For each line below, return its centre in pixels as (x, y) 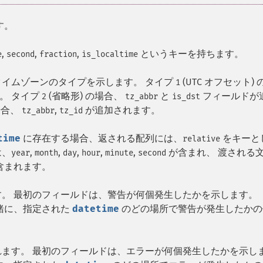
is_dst (186, 97)
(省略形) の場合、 (86, 96)
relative (201, 139)
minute (119, 153)
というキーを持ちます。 (191, 54)
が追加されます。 (122, 110)
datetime (96, 209)
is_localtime (110, 54)
